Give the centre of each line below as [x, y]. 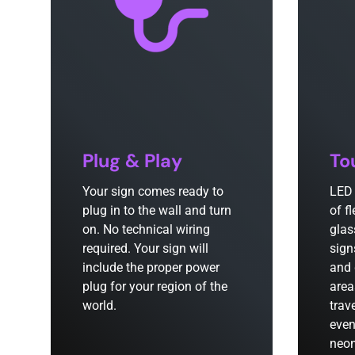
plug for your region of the [155, 287]
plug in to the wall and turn [157, 211]
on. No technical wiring [146, 230]
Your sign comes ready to [153, 192]
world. [99, 306]
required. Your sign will [145, 249]
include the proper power [151, 268]
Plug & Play [132, 161]
